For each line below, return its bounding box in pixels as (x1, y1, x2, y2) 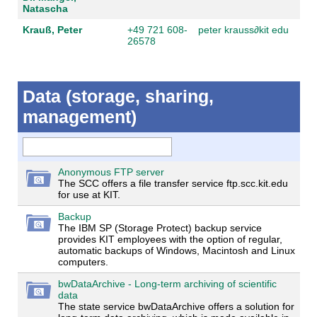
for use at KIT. (57, 188, 120, 200)
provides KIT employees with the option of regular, (57, 233, 282, 245)
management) (22, 107, 137, 127)
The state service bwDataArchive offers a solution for (57, 300, 294, 312)
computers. (57, 255, 108, 267)
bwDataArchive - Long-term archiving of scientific (57, 277, 277, 289)
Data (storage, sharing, (22, 86, 214, 106)
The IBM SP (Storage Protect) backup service (57, 221, 262, 234)
